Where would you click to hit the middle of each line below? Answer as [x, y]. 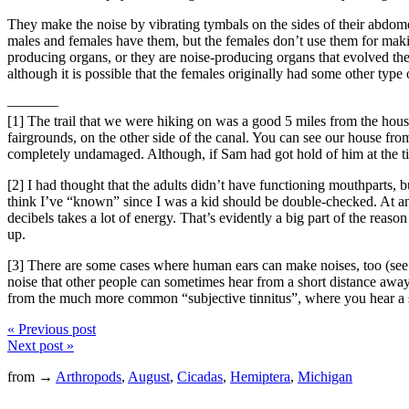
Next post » [41, 345]
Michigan [325, 376]
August [149, 376]
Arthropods [89, 376]
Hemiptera [260, 376]
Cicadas [200, 376]
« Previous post [52, 329]
